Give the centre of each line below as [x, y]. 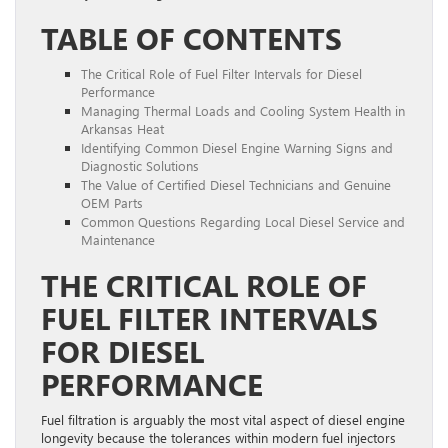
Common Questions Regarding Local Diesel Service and [243, 221]
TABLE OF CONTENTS [191, 37]
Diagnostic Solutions [140, 165]
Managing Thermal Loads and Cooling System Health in [243, 110]
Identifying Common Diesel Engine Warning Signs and [237, 147]
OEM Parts [112, 202]
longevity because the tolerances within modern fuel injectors [218, 437]
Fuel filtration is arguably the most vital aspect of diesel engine [223, 419]
